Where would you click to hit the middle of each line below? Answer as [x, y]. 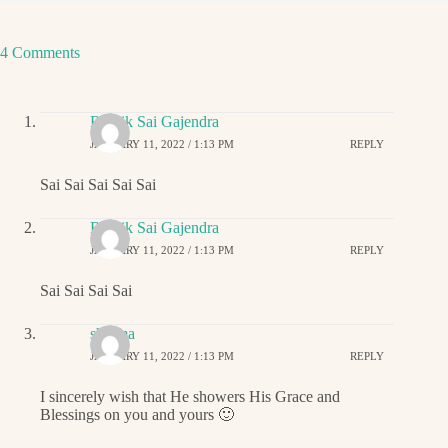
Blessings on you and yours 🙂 [137, 415]
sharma [112, 334]
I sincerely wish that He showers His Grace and [190, 397]
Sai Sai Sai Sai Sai [98, 185]
